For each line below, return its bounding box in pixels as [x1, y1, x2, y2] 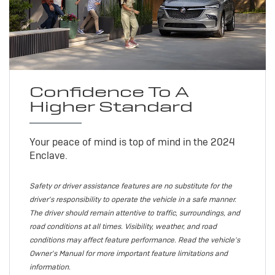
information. [29, 261, 71, 272]
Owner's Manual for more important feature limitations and [29, 248, 228, 258]
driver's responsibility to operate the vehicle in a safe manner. [29, 194, 236, 204]
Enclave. [29, 149, 68, 162]
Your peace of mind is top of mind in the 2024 [29, 135, 235, 149]
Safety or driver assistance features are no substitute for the [29, 180, 232, 191]
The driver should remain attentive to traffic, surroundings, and [29, 207, 240, 218]
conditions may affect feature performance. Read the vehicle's [29, 234, 240, 245]
